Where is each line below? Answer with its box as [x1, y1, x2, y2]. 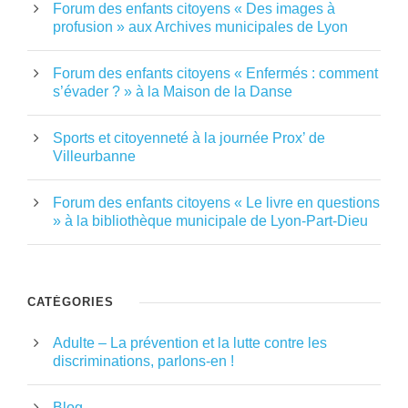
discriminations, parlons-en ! [53, 352, 234, 369]
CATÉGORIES [27, 294, 114, 309]
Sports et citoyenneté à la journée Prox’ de [53, 129, 325, 146]
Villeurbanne [53, 148, 136, 164]
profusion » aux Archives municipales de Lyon [53, 18, 348, 35]
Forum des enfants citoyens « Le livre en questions [53, 194, 380, 210]
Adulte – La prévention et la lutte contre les [53, 334, 327, 351]
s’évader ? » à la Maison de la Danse [53, 83, 292, 99]
